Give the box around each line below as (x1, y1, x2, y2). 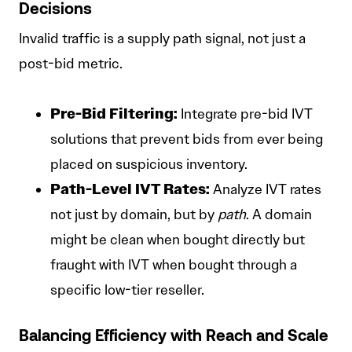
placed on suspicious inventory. (50, 156, 247, 174)
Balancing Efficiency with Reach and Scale (19, 330, 328, 345)
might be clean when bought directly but (50, 231, 305, 249)
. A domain (246, 206, 312, 224)
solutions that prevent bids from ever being (50, 130, 323, 148)
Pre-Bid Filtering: (50, 104, 178, 123)
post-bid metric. (19, 55, 123, 73)
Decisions (19, 3, 92, 18)
